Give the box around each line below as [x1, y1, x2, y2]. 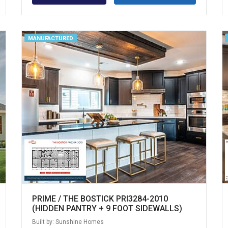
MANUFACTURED [27, 35, 73, 42]
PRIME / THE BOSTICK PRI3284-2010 [32, 193, 168, 204]
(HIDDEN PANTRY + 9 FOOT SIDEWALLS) [32, 203, 183, 213]
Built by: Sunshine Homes [32, 218, 104, 225]
